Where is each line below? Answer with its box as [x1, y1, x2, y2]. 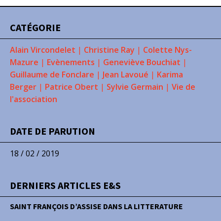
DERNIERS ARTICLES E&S [10, 179, 121, 191]
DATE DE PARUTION [10, 125, 95, 137]
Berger [10, 81, 37, 92]
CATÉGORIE [10, 21, 61, 34]
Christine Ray [84, 44, 135, 55]
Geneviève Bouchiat [103, 57, 181, 68]
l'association [10, 94, 57, 105]
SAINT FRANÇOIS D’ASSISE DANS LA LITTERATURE [10, 201, 183, 211]
